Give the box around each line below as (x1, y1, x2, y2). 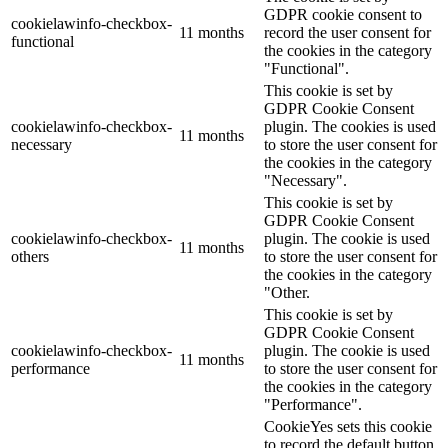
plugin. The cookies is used (264, 118, 436, 136)
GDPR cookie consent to (264, 6, 422, 24)
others (11, 248, 49, 266)
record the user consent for (264, 24, 431, 42)
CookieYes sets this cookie (264, 418, 432, 436)
